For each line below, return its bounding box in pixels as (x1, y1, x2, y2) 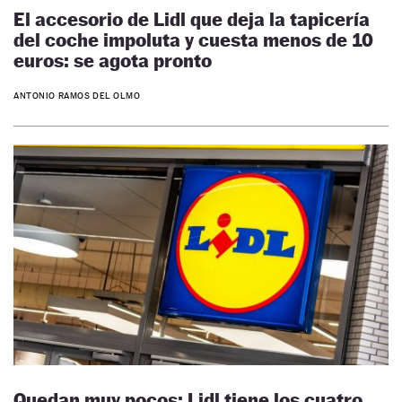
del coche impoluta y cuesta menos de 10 (13, 29, 373, 52)
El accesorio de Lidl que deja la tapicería (13, 8, 370, 31)
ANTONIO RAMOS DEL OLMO (13, 90, 141, 100)
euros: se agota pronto (13, 49, 212, 73)
